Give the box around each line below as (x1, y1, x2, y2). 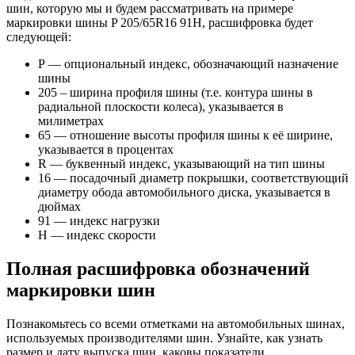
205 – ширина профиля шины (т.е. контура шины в (38, 86, 313, 100)
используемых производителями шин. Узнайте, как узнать (6, 331, 323, 345)
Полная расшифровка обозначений (6, 258, 310, 280)
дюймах (38, 200, 81, 214)
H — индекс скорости (38, 228, 156, 242)
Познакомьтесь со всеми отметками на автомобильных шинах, (6, 317, 345, 331)
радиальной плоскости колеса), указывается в (38, 100, 284, 114)
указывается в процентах (38, 143, 174, 157)
